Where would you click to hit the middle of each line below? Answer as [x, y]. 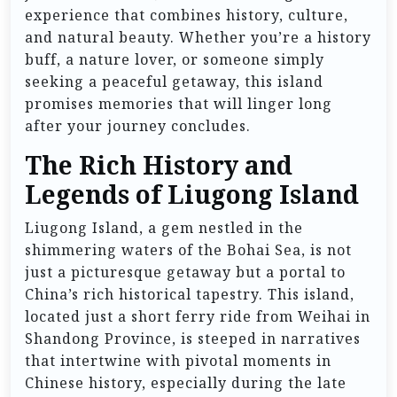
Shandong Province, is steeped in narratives [193, 339]
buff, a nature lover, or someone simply [175, 60]
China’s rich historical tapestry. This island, [190, 295]
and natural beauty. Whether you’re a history [198, 38]
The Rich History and [159, 166]
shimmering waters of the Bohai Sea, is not [188, 250]
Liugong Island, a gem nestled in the [164, 228]
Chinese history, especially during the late [186, 383]
